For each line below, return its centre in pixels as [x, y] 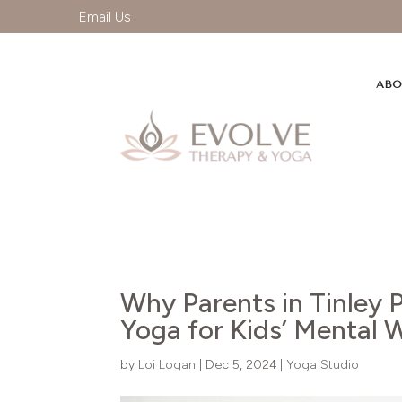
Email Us [105, 17]
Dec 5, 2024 [241, 365]
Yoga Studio [323, 365]
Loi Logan [167, 365]
